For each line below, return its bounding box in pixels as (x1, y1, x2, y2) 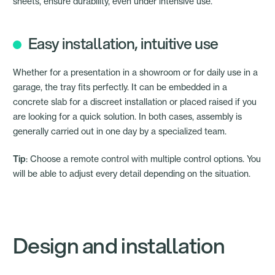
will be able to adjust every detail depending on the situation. (13, 168, 250, 179)
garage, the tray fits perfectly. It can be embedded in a (13, 82, 227, 93)
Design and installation (13, 230, 225, 261)
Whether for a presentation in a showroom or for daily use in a (13, 67, 258, 78)
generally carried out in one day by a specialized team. (13, 126, 227, 137)
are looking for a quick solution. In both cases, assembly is (13, 111, 242, 122)
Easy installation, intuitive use (28, 33, 219, 55)
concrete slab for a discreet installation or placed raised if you (13, 96, 257, 107)
